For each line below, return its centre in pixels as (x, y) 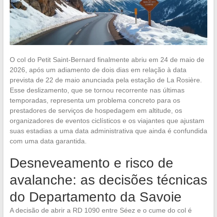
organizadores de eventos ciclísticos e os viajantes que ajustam (107, 120)
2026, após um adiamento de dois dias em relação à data (98, 70)
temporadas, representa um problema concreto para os (95, 100)
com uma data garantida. (48, 141)
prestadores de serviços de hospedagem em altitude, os (96, 110)
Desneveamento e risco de (91, 163)
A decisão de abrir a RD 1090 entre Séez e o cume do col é (101, 210)
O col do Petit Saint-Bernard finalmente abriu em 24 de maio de (107, 59)
